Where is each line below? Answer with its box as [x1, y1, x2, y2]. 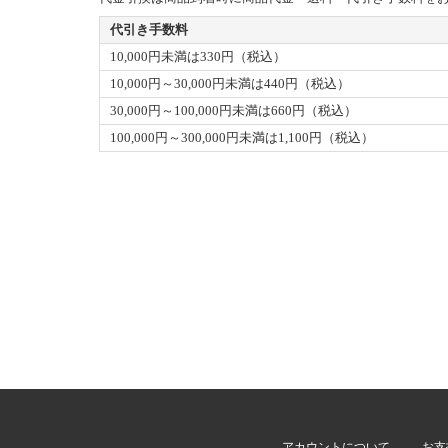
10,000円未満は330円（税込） [110, 49, 286, 64]
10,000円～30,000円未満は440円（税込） [110, 76, 350, 91]
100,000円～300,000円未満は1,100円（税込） [110, 130, 374, 145]
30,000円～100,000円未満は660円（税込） [110, 103, 357, 118]
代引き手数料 [110, 22, 188, 37]
